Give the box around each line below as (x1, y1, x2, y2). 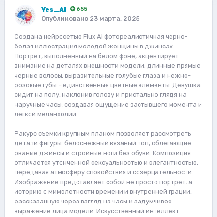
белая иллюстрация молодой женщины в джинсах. (15, 42, 174, 50)
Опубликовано (41, 15, 90, 22)
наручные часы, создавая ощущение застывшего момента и (15, 100, 202, 108)
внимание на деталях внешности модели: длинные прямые (15, 62, 201, 69)
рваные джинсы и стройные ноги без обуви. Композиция (15, 149, 191, 156)
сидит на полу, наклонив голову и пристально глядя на (15, 91, 186, 98)
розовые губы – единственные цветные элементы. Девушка (15, 81, 201, 89)
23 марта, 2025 (90, 15, 139, 22)
